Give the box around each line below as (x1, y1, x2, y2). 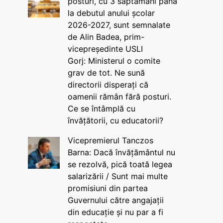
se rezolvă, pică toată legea (67, 159, 172, 169)
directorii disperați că (67, 80, 148, 90)
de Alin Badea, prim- (67, 32, 144, 42)
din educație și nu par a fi (67, 207, 163, 217)
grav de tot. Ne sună (67, 68, 145, 78)
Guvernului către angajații (67, 195, 164, 205)
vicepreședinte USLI (67, 44, 143, 54)
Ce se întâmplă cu (67, 104, 135, 113)
